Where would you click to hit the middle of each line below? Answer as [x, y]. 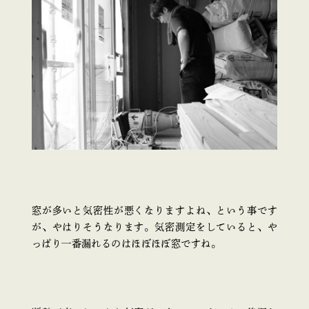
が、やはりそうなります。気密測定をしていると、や [154, 227]
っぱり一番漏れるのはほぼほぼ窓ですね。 [126, 243]
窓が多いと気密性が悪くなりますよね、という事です [154, 210]
